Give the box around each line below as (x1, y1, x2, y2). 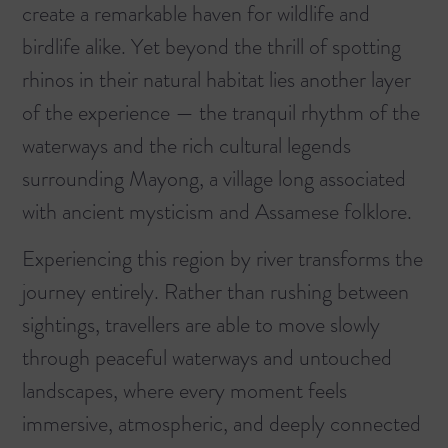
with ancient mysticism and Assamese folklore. (22, 195, 412, 227)
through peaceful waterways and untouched (22, 342, 392, 374)
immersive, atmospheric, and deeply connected (22, 408, 421, 440)
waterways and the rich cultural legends (22, 129, 351, 161)
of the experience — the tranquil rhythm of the (22, 96, 420, 128)
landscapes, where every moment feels (22, 375, 347, 407)
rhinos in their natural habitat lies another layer (22, 63, 411, 95)
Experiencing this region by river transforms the (22, 243, 423, 275)
